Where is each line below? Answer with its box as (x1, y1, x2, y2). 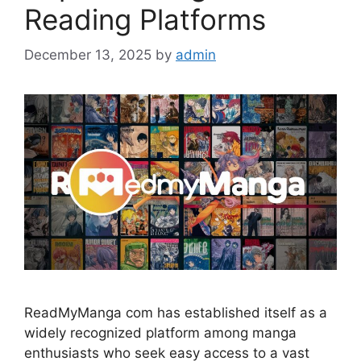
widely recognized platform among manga (24, 325, 297, 342)
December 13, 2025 (24, 47, 151, 64)
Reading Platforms (24, 2, 266, 36)
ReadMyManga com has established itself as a (24, 305, 327, 322)
